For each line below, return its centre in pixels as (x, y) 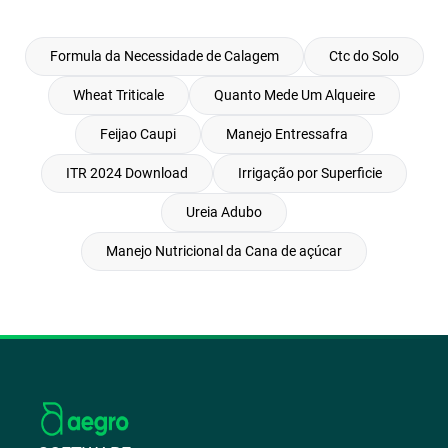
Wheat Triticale (118, 94)
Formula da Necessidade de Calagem (164, 55)
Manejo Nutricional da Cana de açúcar (224, 250)
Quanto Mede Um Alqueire (294, 94)
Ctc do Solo (363, 55)
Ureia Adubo (224, 211)
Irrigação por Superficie (310, 172)
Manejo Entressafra (287, 133)
